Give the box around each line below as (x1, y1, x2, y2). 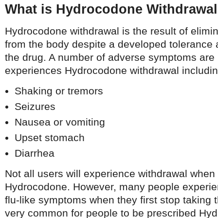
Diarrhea (15, 147, 54, 159)
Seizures (15, 101, 55, 112)
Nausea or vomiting (15, 116, 105, 127)
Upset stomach (15, 132, 85, 143)
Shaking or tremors (15, 85, 103, 96)
